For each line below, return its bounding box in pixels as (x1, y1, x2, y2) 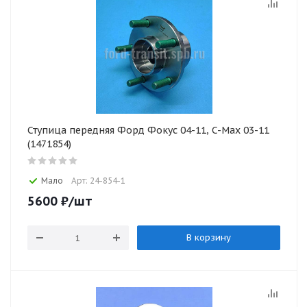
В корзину (186, 232, 231, 243)
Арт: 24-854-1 (71, 175, 125, 186)
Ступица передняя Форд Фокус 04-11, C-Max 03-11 (27, 124, 269, 136)
